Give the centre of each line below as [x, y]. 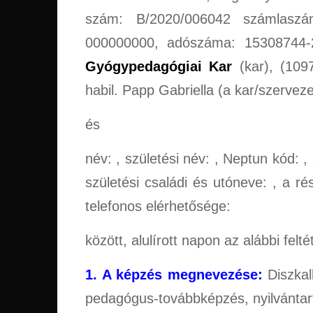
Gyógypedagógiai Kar [159, 67]
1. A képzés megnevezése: [174, 275]
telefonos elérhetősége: [158, 206]
